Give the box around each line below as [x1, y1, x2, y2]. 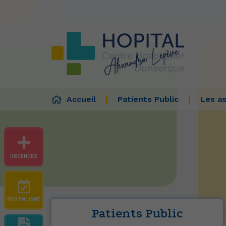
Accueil [67, 94, 96, 104]
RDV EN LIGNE [7, 197, 40, 203]
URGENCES [10, 153, 37, 159]
